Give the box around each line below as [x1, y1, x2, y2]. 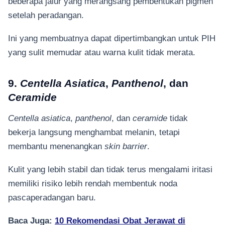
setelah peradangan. [8, 10, 84, 20]
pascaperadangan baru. [8, 192, 98, 202]
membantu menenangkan [8, 141, 104, 151]
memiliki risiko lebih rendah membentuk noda [8, 178, 177, 188]
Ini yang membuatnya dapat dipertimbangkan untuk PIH [8, 34, 215, 43]
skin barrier [104, 141, 147, 151]
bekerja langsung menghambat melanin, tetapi [8, 127, 180, 137]
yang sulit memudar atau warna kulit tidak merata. [8, 48, 198, 57]
